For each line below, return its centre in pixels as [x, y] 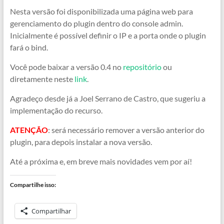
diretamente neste [42, 79]
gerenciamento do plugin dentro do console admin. [96, 23]
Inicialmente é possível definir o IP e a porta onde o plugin [108, 35]
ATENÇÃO [29, 130]
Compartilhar [51, 211]
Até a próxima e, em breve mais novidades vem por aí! [101, 161]
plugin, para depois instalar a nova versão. [81, 142]
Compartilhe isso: [33, 185]
